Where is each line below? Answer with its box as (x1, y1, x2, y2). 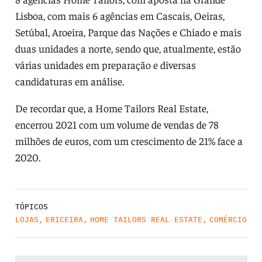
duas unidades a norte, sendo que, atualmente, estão (15, 41, 241, 55)
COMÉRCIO (209, 214, 247, 225)
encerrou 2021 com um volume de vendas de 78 (15, 117, 219, 131)
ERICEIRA (45, 214, 83, 225)
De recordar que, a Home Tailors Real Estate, (15, 101, 208, 115)
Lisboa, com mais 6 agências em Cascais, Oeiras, (15, 8, 225, 22)
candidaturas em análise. (15, 74, 124, 88)
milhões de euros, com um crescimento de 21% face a (15, 133, 243, 147)
